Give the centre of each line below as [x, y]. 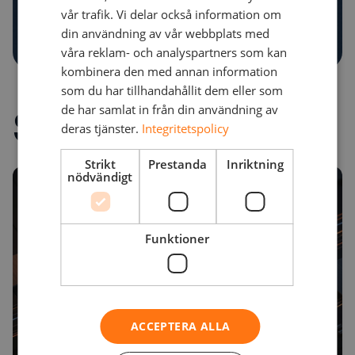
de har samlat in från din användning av [170, 109]
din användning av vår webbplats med [166, 33]
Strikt [100, 164]
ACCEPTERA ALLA [180, 326]
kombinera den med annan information [170, 71]
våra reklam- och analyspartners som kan [174, 52]
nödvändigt [100, 176]
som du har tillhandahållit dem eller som [172, 90]
